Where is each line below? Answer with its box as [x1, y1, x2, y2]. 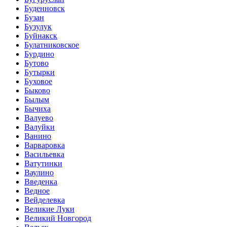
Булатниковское [24, 40, 79, 49]
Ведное [24, 186, 50, 195]
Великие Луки [24, 204, 74, 213]
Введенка [24, 177, 57, 186]
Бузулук [24, 22, 52, 31]
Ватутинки [24, 159, 62, 168]
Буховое [24, 77, 52, 86]
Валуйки [24, 122, 55, 131]
